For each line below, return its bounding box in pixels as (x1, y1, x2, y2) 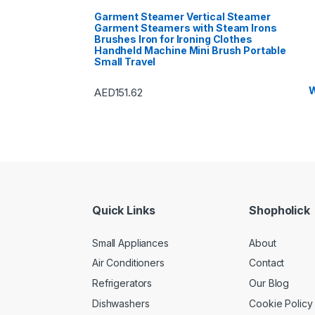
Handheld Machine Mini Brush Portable (94, 44, 286, 56)
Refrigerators (92, 277, 153, 290)
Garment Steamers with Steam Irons (94, 21, 277, 34)
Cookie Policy (249, 297, 313, 309)
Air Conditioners (92, 257, 165, 269)
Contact (249, 257, 285, 269)
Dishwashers (92, 297, 150, 309)
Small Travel (94, 55, 156, 67)
